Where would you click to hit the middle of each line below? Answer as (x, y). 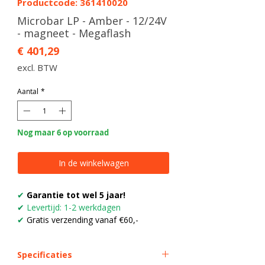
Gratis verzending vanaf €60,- (81, 220)
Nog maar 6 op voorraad (63, 133)
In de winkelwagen (93, 163)
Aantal (28, 91)
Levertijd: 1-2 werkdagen (72, 208)
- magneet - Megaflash (74, 33)
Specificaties (45, 255)
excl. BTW (37, 68)
